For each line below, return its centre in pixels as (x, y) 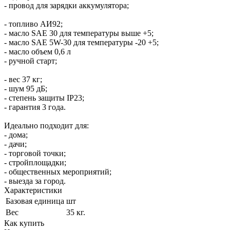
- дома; (16, 135)
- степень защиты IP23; (44, 98)
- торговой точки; (35, 153)
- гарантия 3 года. (35, 107)
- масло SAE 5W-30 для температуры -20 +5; (81, 42)
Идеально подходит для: (46, 125)
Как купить (24, 223)
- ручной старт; (31, 61)
